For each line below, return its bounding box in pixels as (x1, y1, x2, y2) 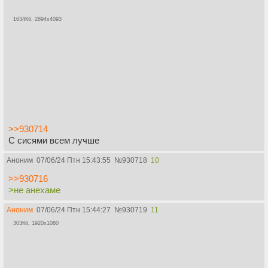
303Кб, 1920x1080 (13, 220, 59, 227)
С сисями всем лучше (8, 135, 99, 146)
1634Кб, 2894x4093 (13, 16, 62, 23)
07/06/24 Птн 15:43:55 (36, 156, 111, 165)
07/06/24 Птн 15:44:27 (36, 206, 111, 215)
